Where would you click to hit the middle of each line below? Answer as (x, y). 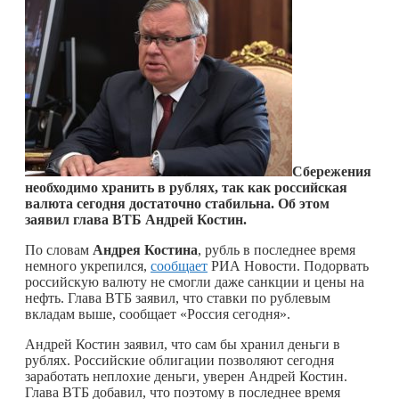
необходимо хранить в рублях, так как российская (186, 187)
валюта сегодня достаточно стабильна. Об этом (177, 203)
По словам (59, 249)
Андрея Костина (145, 249)
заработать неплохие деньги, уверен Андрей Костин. (186, 376)
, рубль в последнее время (277, 249)
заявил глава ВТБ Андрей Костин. (136, 219)
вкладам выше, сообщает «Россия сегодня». (158, 313)
